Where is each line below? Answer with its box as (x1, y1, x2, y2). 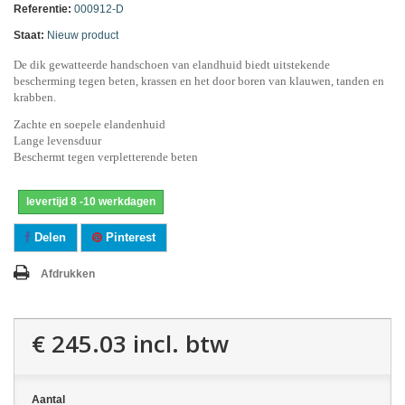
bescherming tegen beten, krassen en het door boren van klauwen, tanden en (14, 74, 384, 88)
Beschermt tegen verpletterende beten (14, 150, 198, 164)
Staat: (14, 29, 44, 42)
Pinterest (102, 231, 155, 244)
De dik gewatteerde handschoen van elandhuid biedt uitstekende (14, 58, 330, 71)
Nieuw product (47, 29, 118, 42)
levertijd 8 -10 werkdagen (26, 195, 155, 208)
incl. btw (127, 327, 229, 360)
